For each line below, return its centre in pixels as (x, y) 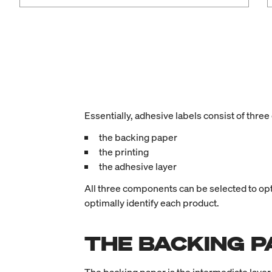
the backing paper (138, 138)
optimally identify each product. (151, 203)
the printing (124, 152)
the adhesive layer (138, 167)
